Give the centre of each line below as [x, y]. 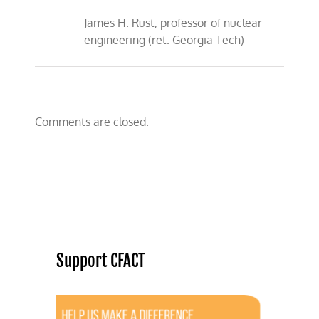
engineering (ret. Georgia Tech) [164, 40]
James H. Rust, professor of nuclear [173, 23]
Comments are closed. [92, 122]
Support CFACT [101, 261]
